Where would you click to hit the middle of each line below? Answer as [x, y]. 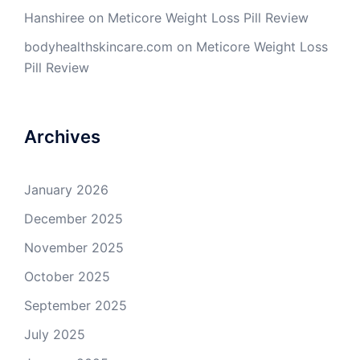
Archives [62, 137]
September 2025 [76, 305]
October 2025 [67, 276]
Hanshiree [54, 18]
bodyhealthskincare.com [98, 47]
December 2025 [74, 219]
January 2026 [66, 190]
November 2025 [74, 247]
